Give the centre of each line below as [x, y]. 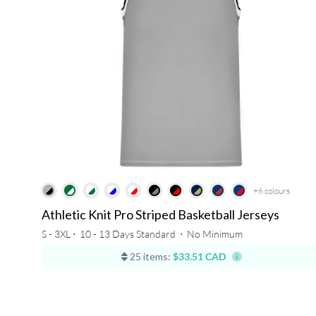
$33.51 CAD [200, 257]
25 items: [150, 257]
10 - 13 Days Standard [127, 234]
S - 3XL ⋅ [59, 234]
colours [277, 191]
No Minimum [214, 234]
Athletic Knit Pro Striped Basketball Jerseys [160, 215]
